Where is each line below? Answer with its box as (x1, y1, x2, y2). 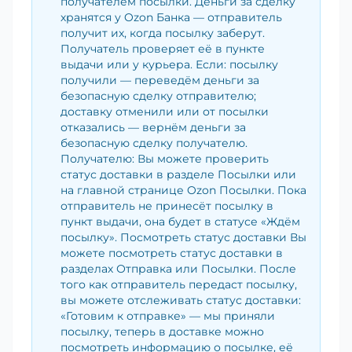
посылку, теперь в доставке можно (60, 324, 264, 339)
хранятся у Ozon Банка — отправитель (60, 10, 282, 25)
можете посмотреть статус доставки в (60, 246, 283, 261)
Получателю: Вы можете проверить (60, 152, 269, 167)
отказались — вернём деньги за (60, 120, 246, 135)
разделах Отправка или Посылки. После (60, 262, 296, 277)
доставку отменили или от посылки (60, 104, 269, 119)
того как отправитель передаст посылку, (60, 277, 297, 292)
